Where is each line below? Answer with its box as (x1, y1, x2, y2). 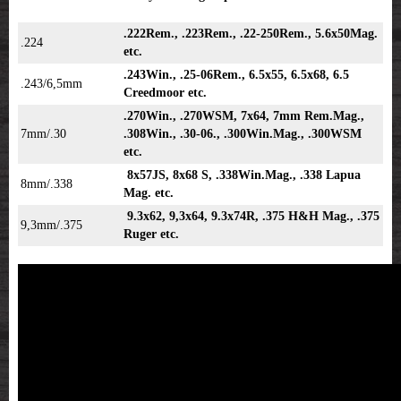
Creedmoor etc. (124, 86, 207, 100)
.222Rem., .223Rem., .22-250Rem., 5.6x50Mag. (124, 27, 378, 41)
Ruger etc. (124, 227, 179, 242)
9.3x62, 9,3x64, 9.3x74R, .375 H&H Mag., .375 (124, 209, 380, 224)
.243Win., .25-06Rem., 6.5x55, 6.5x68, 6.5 (124, 68, 349, 82)
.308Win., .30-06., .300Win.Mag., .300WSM (124, 127, 362, 141)
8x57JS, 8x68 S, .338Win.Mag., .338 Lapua (124, 168, 361, 183)
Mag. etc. (124, 186, 174, 200)
